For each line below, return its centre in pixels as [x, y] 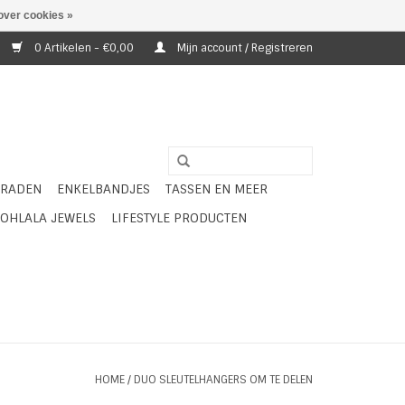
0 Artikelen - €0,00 [84, 48]
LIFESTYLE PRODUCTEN [179, 218]
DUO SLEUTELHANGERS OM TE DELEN [223, 380]
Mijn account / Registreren [244, 48]
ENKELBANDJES [104, 189]
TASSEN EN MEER [217, 189]
